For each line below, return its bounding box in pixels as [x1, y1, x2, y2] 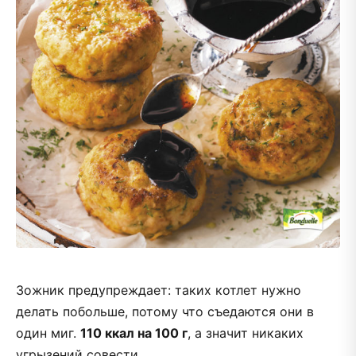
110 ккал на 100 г [80, 324, 188, 341]
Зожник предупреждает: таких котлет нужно [16, 281, 301, 298]
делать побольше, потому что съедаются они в [16, 303, 314, 319]
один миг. [16, 324, 80, 341]
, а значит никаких [188, 324, 304, 341]
